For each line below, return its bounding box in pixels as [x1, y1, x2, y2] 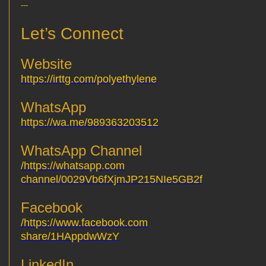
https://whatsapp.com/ [24, 160, 125, 172]
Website [72, 56, 80, 72]
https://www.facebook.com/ [24, 217, 148, 229]
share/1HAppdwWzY [21, 230, 119, 243]
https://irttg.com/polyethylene [21, 73, 157, 85]
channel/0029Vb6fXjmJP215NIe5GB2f [21, 173, 202, 186]
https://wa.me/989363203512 [21, 116, 159, 129]
